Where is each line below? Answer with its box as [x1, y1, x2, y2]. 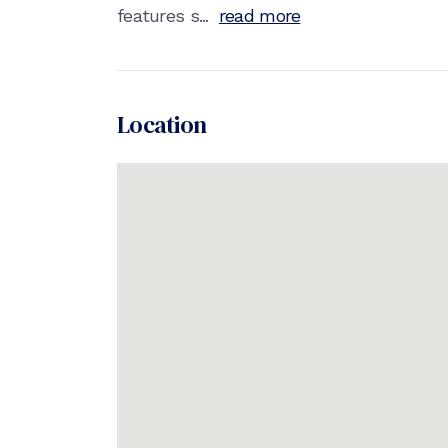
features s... [117, 5, 214, 26]
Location [117, 108, 207, 141]
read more [218, 5, 301, 26]
